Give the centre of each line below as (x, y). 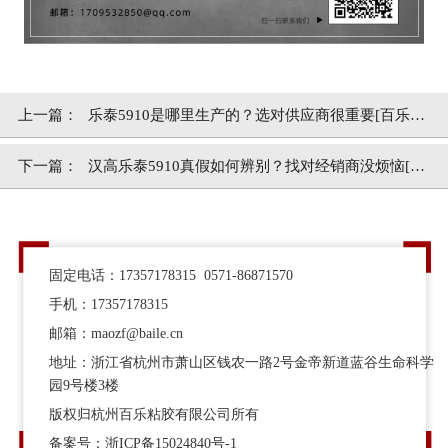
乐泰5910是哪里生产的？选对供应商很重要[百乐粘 (256, 115)
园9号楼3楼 (84, 384)
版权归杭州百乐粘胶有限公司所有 (154, 413)
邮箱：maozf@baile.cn (116, 332)
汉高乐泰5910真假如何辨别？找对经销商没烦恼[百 (256, 166)
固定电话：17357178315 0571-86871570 (171, 274)
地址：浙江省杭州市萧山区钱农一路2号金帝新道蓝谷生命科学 (242, 361)
